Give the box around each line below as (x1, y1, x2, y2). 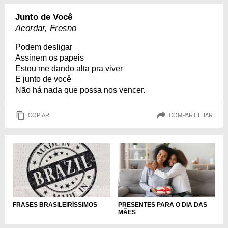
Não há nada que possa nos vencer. (15, 85, 145, 94)
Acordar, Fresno (15, 23, 76, 33)
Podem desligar (15, 42, 72, 51)
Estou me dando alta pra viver (15, 64, 123, 73)
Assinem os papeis (15, 53, 84, 62)
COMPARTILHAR (169, 112, 213, 119)
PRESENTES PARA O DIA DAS (118, 201, 207, 209)
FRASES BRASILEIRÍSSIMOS (13, 201, 97, 209)
